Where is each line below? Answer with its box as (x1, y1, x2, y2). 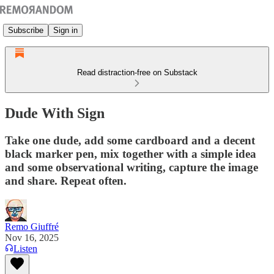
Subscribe (8, 25, 43, 35)
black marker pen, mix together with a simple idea (5, 147, 256, 160)
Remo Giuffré (5, 221, 59, 232)
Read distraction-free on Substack (76, 68, 198, 77)
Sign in (53, 25, 78, 35)
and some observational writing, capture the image (5, 160, 258, 174)
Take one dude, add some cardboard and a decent (5, 133, 255, 147)
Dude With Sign (5, 105, 105, 121)
